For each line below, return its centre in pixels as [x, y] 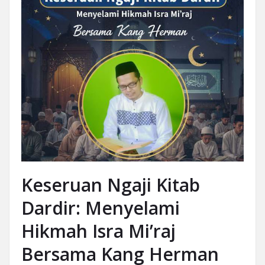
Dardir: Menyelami [101, 208]
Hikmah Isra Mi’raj [98, 231]
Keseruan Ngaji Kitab [111, 185]
